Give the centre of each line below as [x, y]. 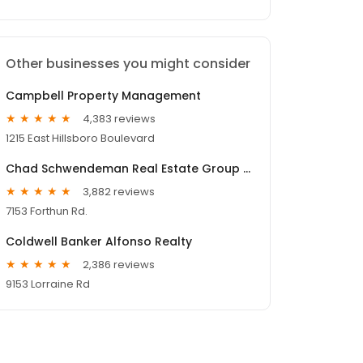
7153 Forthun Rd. [47, 211]
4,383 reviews [119, 118]
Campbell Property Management [103, 96]
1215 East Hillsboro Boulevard [80, 139]
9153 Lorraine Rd [48, 284]
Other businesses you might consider [128, 64]
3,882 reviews [119, 191]
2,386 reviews [119, 264]
